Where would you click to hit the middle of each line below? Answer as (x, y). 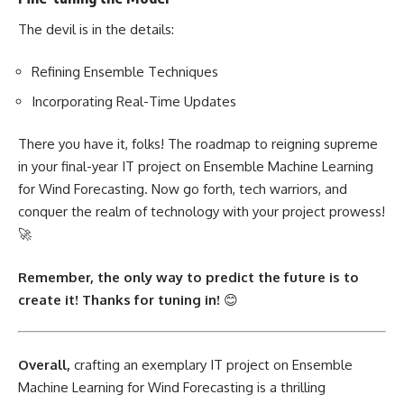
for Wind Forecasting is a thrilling (225, 387)
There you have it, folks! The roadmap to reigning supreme (198, 144)
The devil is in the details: (96, 29)
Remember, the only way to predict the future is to (188, 277)
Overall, (44, 364)
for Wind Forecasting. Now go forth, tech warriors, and (183, 189)
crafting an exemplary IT (148, 364)
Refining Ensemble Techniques (125, 72)
